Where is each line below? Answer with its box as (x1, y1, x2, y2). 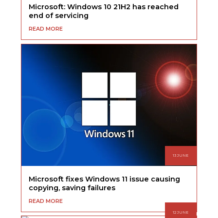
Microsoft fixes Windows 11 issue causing (29, 174, 181, 183)
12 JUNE (173, 210, 189, 215)
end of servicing (29, 11, 89, 20)
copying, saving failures (29, 183, 116, 192)
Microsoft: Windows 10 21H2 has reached (29, 2, 179, 12)
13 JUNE (173, 153, 189, 158)
